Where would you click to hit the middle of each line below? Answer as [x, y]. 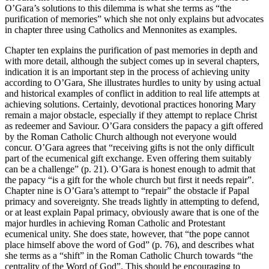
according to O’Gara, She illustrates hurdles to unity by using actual [133, 82]
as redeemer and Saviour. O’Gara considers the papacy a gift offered [134, 125]
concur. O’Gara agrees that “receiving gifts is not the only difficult [129, 147]
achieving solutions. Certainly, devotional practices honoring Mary [130, 104]
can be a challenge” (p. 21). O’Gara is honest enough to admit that [130, 169]
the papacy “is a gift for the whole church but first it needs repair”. [129, 180]
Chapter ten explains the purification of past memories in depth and [131, 50]
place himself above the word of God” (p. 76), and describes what [129, 244]
